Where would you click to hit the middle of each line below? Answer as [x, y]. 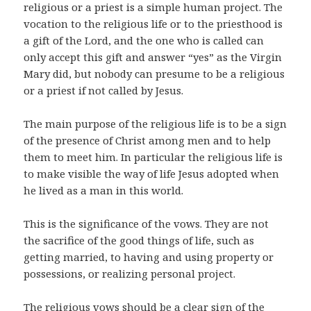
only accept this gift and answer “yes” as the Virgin [153, 57]
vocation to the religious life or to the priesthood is [153, 24]
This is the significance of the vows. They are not [146, 224]
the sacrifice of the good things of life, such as [139, 241]
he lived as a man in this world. [104, 191]
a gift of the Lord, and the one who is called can [144, 41]
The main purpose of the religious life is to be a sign [155, 124]
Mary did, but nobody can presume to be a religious [154, 74]
